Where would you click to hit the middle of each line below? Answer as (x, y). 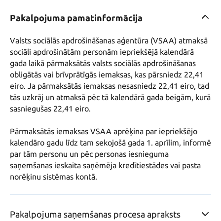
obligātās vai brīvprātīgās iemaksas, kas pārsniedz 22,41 (107, 75)
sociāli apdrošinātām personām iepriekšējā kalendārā (102, 52)
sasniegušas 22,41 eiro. (51, 109)
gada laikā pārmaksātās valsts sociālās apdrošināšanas (103, 63)
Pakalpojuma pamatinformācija (76, 18)
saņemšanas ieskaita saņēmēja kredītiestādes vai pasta (105, 166)
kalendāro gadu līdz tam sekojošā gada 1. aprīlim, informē (110, 143)
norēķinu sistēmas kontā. (54, 177)
